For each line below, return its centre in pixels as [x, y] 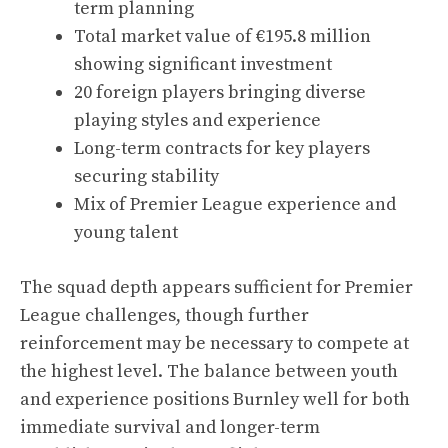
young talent [126, 232]
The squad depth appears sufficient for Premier [216, 287]
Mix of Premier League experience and [235, 204]
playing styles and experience [197, 120]
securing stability [146, 176]
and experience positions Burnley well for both [215, 399]
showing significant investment [203, 64]
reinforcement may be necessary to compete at [214, 343]
